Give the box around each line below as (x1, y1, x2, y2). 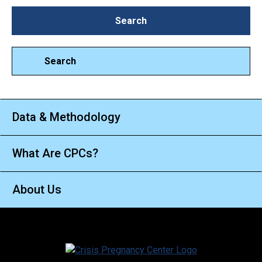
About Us (12, 182, 61, 196)
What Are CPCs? (12, 146, 98, 160)
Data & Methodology (12, 109, 120, 124)
